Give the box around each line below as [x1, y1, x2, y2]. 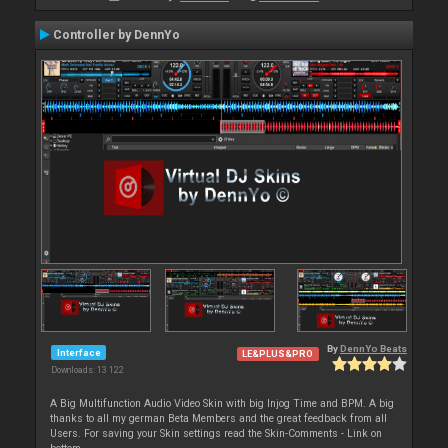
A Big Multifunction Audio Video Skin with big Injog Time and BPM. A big [50, 397, 395, 411]
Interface [56, 346, 101, 358]
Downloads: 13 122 [51, 365, 124, 376]
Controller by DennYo [53, 28, 180, 42]
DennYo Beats [340, 343, 407, 355]
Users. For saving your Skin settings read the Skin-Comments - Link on [50, 427, 383, 441]
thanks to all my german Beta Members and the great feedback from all [50, 412, 388, 426]
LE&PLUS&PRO [242, 348, 314, 360]
